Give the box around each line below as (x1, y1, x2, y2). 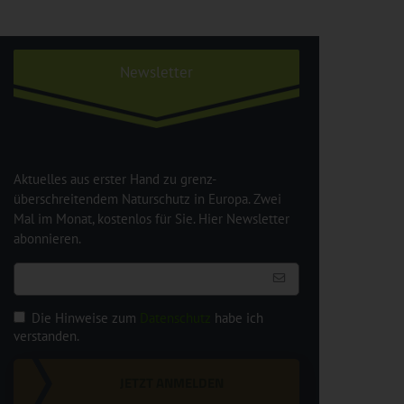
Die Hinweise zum (32, 308, 140, 326)
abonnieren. (14, 229, 81, 247)
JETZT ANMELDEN (120, 372, 225, 394)
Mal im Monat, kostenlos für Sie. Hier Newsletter (14, 209, 289, 227)
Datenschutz (140, 308, 211, 326)
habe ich (211, 308, 263, 326)
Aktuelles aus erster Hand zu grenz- (14, 170, 216, 188)
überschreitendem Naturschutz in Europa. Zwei (14, 189, 281, 207)
